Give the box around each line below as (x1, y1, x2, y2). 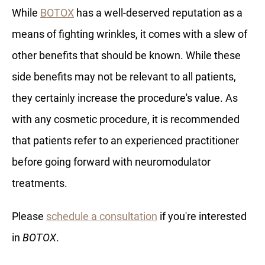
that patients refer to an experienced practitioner (12, 133, 239, 148)
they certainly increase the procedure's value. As (12, 91, 238, 105)
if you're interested (157, 209, 247, 224)
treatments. (12, 176, 70, 190)
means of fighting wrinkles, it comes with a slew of (12, 27, 247, 41)
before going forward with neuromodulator (12, 154, 211, 169)
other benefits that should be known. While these (12, 48, 241, 63)
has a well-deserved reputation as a (74, 5, 243, 20)
